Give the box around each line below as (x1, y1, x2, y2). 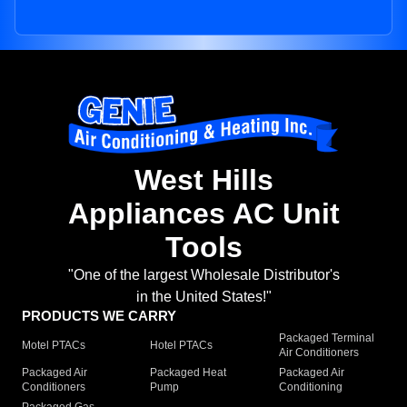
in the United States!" (135, 289, 272, 305)
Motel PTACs (22, 339, 85, 352)
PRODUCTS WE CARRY (22, 308, 176, 324)
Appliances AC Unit (67, 197, 340, 231)
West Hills (134, 164, 273, 197)
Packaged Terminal (278, 332, 374, 345)
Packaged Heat (150, 366, 227, 380)
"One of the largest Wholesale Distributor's (67, 267, 340, 283)
